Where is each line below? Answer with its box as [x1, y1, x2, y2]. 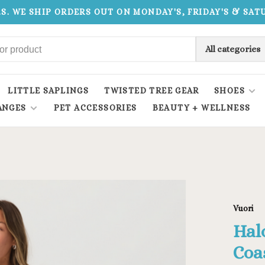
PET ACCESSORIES [53, 103, 137, 112]
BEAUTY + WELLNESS [152, 103, 251, 112]
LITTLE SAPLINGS [8, 86, 89, 95]
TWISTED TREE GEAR [104, 86, 199, 95]
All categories [205, 43, 260, 54]
